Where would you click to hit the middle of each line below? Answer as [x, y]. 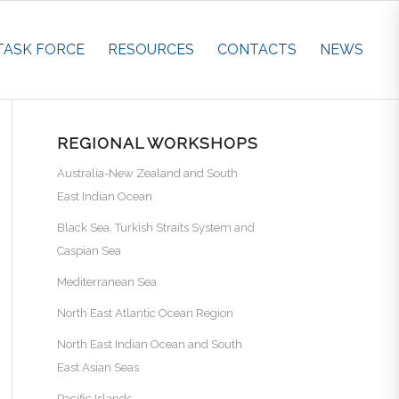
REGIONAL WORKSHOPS [157, 143]
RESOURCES [151, 49]
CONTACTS [257, 49]
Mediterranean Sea [106, 282]
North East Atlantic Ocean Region [145, 313]
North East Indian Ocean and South [149, 344]
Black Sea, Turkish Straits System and [155, 228]
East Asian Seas [98, 367]
